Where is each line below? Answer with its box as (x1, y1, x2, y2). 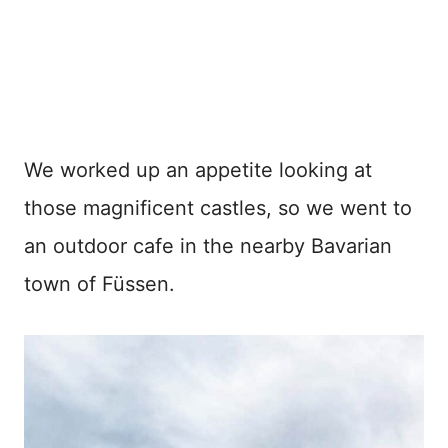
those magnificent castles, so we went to (24, 196, 412, 221)
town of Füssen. (24, 272, 175, 297)
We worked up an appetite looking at (24, 158, 372, 183)
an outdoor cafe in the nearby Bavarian (24, 234, 392, 259)
